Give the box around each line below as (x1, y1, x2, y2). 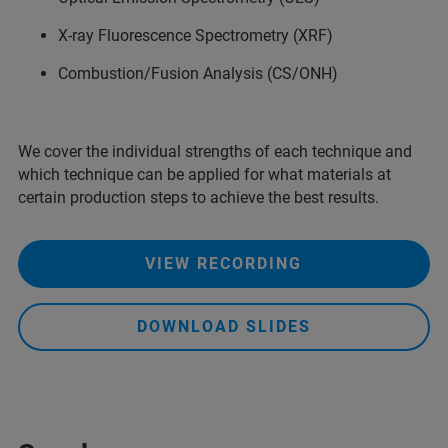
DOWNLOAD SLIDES (136, 317, 311, 336)
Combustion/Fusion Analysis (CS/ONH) (58, 64, 338, 83)
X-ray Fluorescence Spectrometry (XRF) (58, 26, 333, 45)
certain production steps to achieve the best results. (18, 188, 379, 207)
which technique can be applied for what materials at (18, 165, 391, 184)
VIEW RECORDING (145, 254, 303, 273)
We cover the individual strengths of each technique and (18, 142, 412, 161)
